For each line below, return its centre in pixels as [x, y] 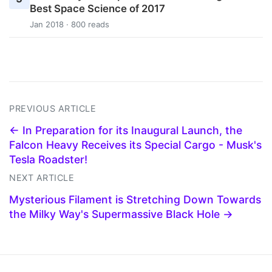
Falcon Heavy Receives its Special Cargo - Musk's [135, 144]
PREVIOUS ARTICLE [53, 108]
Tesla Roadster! [48, 159]
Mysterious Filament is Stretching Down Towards [135, 199]
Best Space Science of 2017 [97, 8]
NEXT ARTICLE [42, 177]
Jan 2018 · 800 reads [69, 24]
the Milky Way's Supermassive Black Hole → [121, 214]
